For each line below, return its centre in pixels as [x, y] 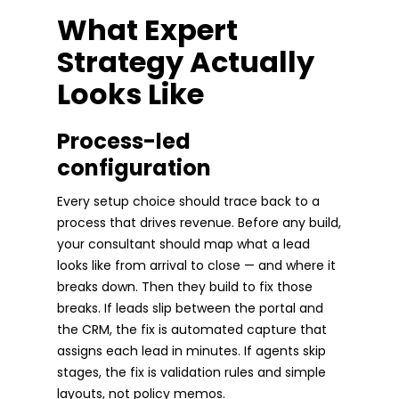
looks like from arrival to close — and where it [196, 265]
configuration [134, 167]
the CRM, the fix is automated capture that [192, 329]
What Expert [147, 29]
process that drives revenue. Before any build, [199, 222]
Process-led [124, 141]
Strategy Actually [186, 61]
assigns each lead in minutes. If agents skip [191, 350]
